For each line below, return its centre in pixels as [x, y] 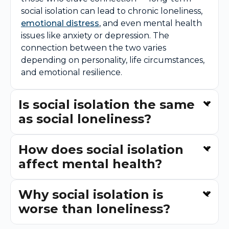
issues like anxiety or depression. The [95, 36]
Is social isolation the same [107, 105]
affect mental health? [90, 164]
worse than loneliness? [94, 209]
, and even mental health [151, 24]
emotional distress [60, 24]
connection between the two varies [94, 48]
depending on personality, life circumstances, [113, 60]
